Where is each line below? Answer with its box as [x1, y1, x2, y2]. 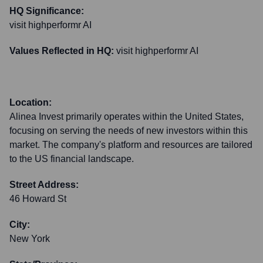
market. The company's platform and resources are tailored [9, 140, 252, 150]
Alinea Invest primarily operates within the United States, [9, 112, 244, 122]
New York [9, 234, 50, 244]
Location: [9, 97, 52, 107]
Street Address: [9, 180, 79, 190]
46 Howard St [9, 194, 66, 204]
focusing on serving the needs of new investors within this [9, 126, 248, 136]
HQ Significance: [9, 6, 84, 16]
